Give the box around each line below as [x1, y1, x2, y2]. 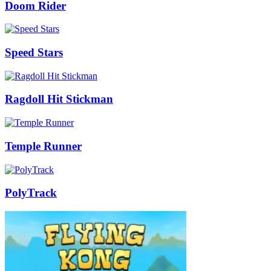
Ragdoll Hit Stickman [5, 93, 113, 106]
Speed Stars [5, 46, 63, 59]
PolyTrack [5, 186, 57, 200]
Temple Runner [5, 139, 82, 152]
